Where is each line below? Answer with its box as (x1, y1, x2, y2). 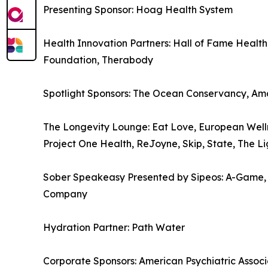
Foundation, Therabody (43, 53, 153, 66)
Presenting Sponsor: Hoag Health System (43, 3, 233, 16)
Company (43, 187, 87, 200)
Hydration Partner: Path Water (43, 221, 185, 233)
